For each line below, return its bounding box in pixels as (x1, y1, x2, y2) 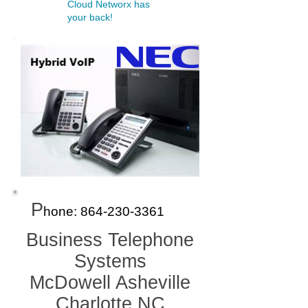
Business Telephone (26, 230, 194, 250)
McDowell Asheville (30, 272, 190, 293)
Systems (74, 251, 146, 272)
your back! (67, 12, 113, 23)
